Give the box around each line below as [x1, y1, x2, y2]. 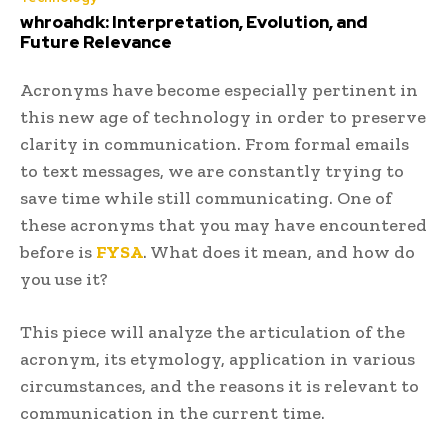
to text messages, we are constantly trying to [20, 159, 404, 182]
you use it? [20, 267, 108, 290]
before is [20, 240, 96, 263]
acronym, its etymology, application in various [20, 347, 415, 370]
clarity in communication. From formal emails [20, 132, 409, 155]
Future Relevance [20, 30, 172, 53]
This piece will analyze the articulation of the [20, 320, 405, 343]
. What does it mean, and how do [143, 240, 415, 263]
